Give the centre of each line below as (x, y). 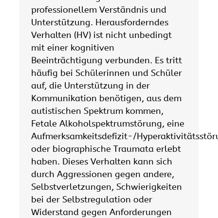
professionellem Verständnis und (99, 10)
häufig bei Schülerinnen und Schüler (107, 73)
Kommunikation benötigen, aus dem (106, 99)
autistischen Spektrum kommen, (97, 111)
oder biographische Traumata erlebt (106, 149)
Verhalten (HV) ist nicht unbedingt (101, 35)
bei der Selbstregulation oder (92, 200)
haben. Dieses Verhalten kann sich (102, 162)
